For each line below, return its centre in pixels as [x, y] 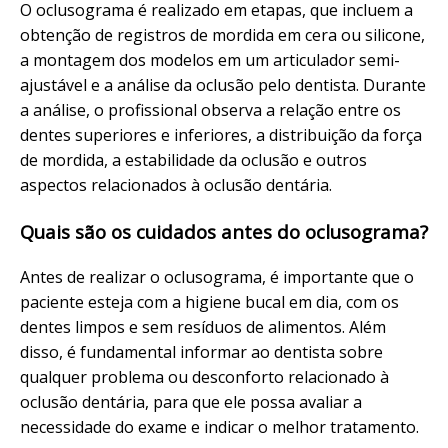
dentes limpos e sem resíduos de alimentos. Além [203, 326]
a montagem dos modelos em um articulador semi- [210, 60]
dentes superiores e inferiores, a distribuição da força [221, 135]
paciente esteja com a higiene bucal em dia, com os [209, 301]
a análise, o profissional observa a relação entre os [210, 110]
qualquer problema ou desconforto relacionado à [204, 376]
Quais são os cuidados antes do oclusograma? [224, 231]
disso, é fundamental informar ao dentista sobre [201, 351]
